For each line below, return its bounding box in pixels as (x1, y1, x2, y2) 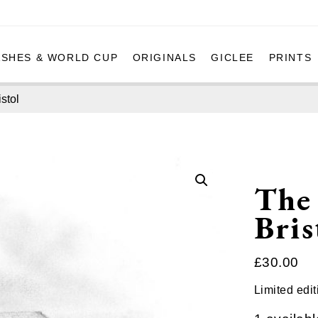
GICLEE (211, 51, 255, 63)
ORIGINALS (132, 51, 197, 63)
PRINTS (268, 51, 312, 63)
